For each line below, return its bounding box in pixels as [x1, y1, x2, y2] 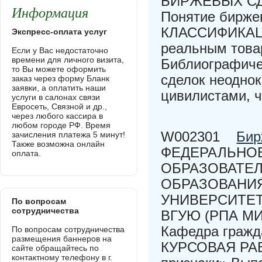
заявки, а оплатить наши [12, 83, 106, 92]
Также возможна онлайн [12, 139, 105, 149]
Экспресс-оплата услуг [12, 27, 107, 36]
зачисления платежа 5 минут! [12, 130, 125, 139]
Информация [12, 2, 88, 21]
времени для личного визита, [12, 55, 124, 64]
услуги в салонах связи [12, 92, 100, 102]
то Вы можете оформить [12, 64, 106, 74]
